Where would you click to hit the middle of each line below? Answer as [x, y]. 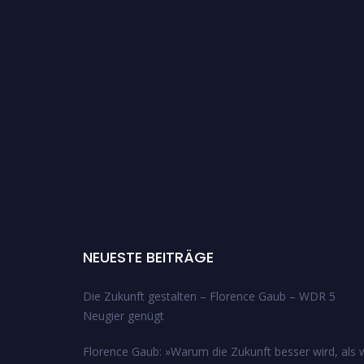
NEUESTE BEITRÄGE [148, 257]
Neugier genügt [123, 316]
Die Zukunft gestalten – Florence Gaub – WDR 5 [209, 296]
